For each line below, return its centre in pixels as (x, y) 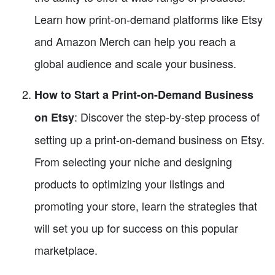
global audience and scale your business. (135, 63)
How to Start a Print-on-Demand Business (144, 94)
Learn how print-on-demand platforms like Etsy (149, 19)
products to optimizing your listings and (130, 183)
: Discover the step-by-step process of (167, 116)
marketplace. (66, 250)
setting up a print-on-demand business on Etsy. (149, 139)
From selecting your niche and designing (133, 161)
